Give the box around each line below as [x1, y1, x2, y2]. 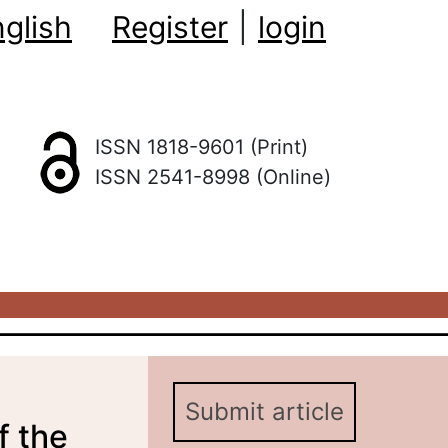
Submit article [185, 397, 344, 426]
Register [112, 9, 228, 45]
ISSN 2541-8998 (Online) [95, 165, 331, 189]
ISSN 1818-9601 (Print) [95, 135, 308, 159]
